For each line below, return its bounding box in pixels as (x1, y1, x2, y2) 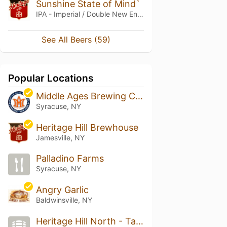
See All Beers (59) (42, 34, 110, 45)
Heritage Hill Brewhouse (35, 122, 138, 133)
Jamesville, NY (35, 133, 85, 142)
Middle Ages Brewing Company (135, 90, 143, 101)
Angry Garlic (35, 184, 89, 196)
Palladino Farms (35, 153, 104, 164)
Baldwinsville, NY (35, 196, 92, 205)
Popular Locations (8, 71, 94, 84)
